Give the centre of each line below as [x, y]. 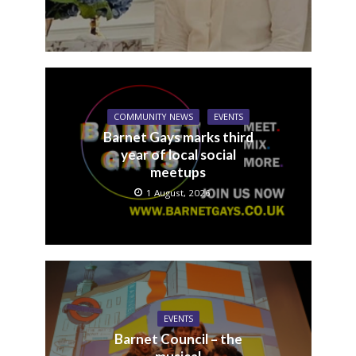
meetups [178, 172]
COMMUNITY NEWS [153, 116]
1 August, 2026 [178, 192]
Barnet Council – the [178, 339]
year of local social [178, 154]
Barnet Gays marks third [178, 137]
